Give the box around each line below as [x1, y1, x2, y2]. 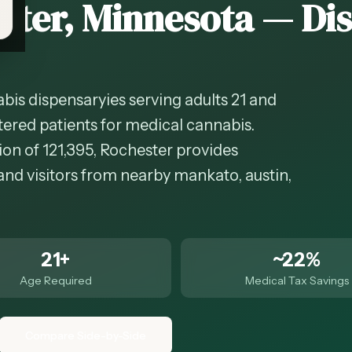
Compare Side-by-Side [25, 328, 146, 343]
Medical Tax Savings [244, 273, 349, 288]
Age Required [19, 273, 92, 288]
